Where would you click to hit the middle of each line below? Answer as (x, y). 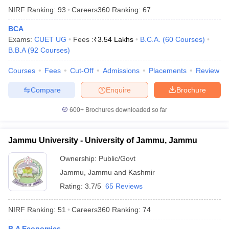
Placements (168, 71)
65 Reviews (124, 186)
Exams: (21, 39)
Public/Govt (117, 158)
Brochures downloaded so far (125, 110)
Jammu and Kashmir (121, 172)
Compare (45, 90)
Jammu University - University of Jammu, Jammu (103, 140)
